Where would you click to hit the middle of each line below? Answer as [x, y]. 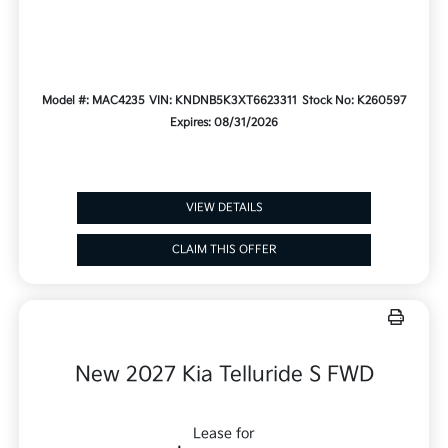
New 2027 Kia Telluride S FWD [224, 375]
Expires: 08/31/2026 [224, 123]
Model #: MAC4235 [93, 101]
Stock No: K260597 [354, 101]
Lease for [224, 434]
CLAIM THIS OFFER [224, 250]
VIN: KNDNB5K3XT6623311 [223, 101]
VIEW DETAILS [224, 208]
